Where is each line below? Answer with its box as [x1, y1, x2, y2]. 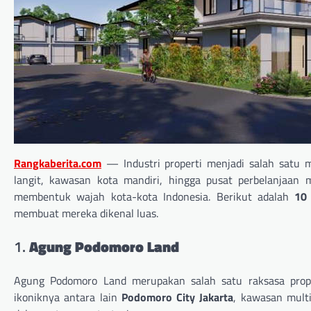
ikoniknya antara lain [14, 288, 121, 305]
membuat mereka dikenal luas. [14, 205, 158, 222]
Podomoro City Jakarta [121, 288, 234, 305]
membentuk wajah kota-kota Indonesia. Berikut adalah [14, 188, 295, 205]
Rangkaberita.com [14, 155, 101, 172]
